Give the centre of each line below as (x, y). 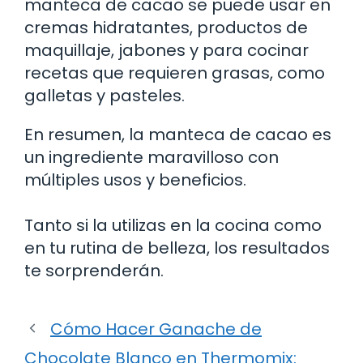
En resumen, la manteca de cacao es (178, 134)
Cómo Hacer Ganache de (156, 329)
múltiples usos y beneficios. (135, 179)
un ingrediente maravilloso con (152, 157)
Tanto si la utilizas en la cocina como (173, 225)
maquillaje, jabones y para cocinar (167, 50)
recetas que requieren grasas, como (175, 73)
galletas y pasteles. (105, 95)
